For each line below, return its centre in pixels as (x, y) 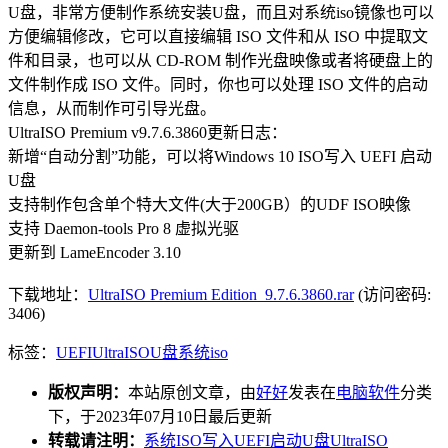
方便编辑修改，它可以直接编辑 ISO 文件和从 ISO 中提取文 (218, 37)
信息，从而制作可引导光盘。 (112, 109)
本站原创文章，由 (192, 393)
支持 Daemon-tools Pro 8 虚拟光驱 (123, 229)
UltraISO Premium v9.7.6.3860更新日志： (147, 133)
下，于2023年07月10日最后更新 (160, 417)
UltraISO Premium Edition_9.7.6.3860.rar (221, 295)
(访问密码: (392, 295)
